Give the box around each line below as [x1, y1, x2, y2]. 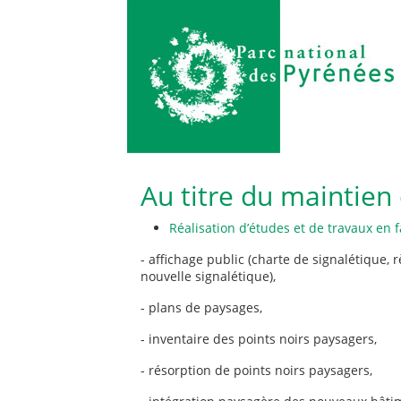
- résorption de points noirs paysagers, [141, 362, 372, 379]
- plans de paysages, [141, 299, 262, 316]
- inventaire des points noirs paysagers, [141, 330, 377, 347]
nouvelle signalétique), [141, 268, 276, 285]
